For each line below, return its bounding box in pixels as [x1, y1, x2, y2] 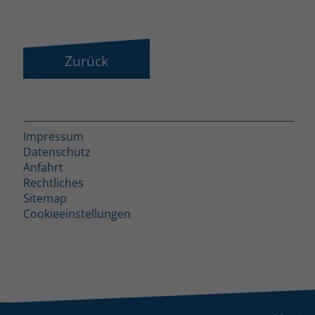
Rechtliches [22, 174, 84, 191]
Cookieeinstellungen [22, 205, 131, 221]
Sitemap [22, 190, 67, 206]
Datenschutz [22, 143, 91, 160]
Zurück [64, 51, 108, 70]
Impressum [22, 128, 84, 144]
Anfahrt [22, 159, 63, 175]
